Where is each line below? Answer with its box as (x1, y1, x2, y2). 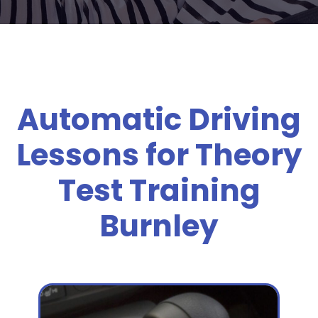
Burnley (99, 205, 219, 247)
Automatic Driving (17, 99, 301, 141)
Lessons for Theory (16, 134, 302, 176)
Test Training (57, 170, 261, 212)
